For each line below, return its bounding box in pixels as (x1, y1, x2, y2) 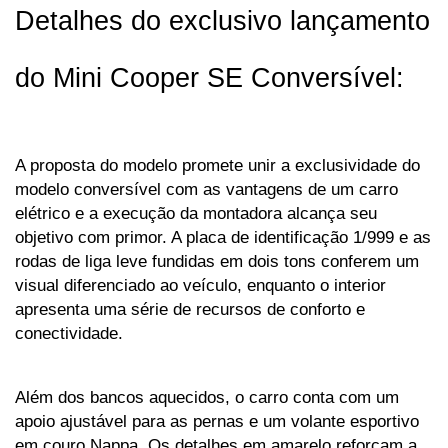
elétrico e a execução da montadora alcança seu (15, 202, 377, 223)
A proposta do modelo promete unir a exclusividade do (15, 154, 420, 175)
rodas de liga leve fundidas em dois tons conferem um (15, 250, 419, 271)
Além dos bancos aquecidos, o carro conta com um (15, 386, 399, 407)
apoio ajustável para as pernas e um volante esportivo (15, 410, 419, 431)
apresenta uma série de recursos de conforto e (15, 298, 365, 319)
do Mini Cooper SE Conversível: (15, 62, 404, 93)
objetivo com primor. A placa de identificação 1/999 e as (15, 226, 431, 247)
